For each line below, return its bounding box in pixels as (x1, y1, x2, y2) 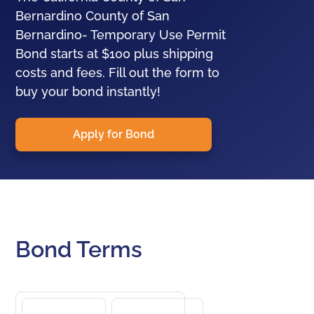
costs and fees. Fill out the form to (15, 65, 220, 80)
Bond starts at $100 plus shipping (15, 46, 214, 61)
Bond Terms (15, 236, 143, 262)
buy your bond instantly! (15, 84, 161, 99)
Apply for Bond (73, 128, 155, 141)
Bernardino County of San (15, 8, 170, 23)
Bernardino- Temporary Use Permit (15, 27, 226, 42)
